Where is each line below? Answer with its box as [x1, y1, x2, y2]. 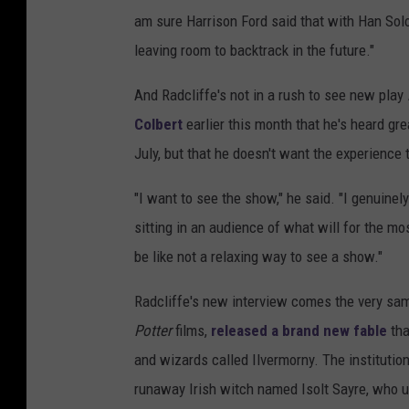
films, [175, 321, 211, 341]
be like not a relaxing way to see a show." [134, 247, 383, 267]
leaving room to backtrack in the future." [134, 41, 374, 60]
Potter [134, 321, 175, 341]
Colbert [134, 115, 183, 134]
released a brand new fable [211, 321, 387, 341]
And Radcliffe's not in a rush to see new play [134, 86, 407, 105]
